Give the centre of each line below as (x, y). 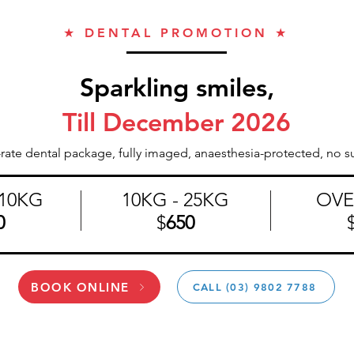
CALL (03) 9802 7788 (254, 287)
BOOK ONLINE (80, 287)
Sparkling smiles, (177, 87)
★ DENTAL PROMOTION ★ (176, 33)
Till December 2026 (177, 122)
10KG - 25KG (175, 200)
